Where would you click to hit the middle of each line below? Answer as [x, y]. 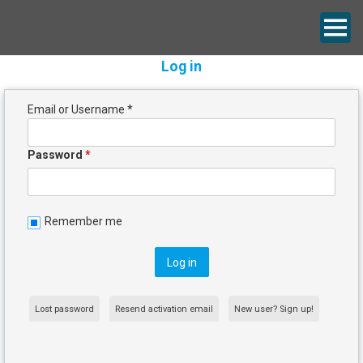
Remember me [83, 221]
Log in [181, 66]
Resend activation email [164, 309]
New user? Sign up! [274, 309]
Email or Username [77, 109]
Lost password [64, 309]
